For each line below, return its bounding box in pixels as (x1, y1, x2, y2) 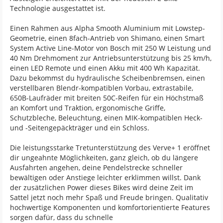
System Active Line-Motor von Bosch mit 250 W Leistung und (10, 43, 211, 53)
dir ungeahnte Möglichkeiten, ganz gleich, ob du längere (10, 152, 198, 162)
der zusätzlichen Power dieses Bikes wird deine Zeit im (10, 182, 193, 192)
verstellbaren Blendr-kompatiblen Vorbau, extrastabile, (10, 83, 193, 93)
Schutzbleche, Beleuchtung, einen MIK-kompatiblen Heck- (10, 112, 203, 122)
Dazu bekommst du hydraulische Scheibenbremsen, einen (10, 73, 205, 83)
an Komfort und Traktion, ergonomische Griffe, (10, 103, 165, 112)
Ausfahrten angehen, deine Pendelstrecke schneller (10, 162, 183, 172)
